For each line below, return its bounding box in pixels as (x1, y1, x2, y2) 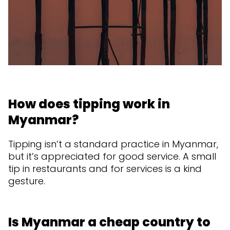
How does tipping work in (8, 95, 170, 112)
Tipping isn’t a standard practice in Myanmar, (8, 137, 218, 150)
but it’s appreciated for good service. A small (8, 149, 216, 163)
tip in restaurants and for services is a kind (8, 162, 202, 175)
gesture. (8, 174, 45, 187)
